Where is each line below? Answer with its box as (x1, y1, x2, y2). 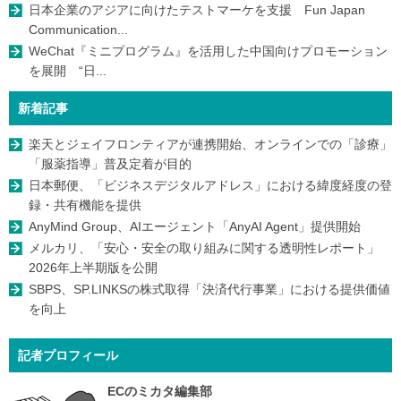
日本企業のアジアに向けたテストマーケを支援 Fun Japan (29, 2, 365, 17)
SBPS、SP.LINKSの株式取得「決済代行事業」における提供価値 (29, 281, 390, 296)
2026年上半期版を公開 (29, 260, 158, 275)
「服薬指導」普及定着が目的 (29, 156, 192, 171)
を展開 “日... (29, 63, 107, 78)
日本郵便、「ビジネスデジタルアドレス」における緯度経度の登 (29, 177, 392, 192)
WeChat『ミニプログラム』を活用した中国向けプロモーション (29, 43, 388, 58)
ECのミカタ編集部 (107, 383, 212, 398)
